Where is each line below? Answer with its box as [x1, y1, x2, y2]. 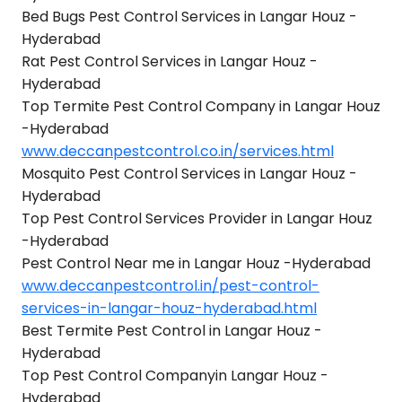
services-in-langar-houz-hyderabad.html [22, 298, 317, 319]
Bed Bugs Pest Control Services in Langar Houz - [22, 6, 357, 27]
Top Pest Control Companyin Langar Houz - [22, 365, 328, 386]
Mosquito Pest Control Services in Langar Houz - [22, 163, 357, 184]
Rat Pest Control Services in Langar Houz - [22, 51, 318, 72]
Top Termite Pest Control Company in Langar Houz [22, 96, 380, 117]
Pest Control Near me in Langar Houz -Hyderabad [22, 253, 371, 274]
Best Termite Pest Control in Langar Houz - [22, 320, 322, 341]
